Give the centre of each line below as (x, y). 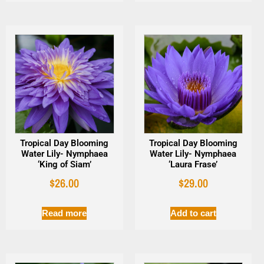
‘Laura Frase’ (193, 165)
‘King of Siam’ (64, 165)
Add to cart (193, 213)
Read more (65, 213)
